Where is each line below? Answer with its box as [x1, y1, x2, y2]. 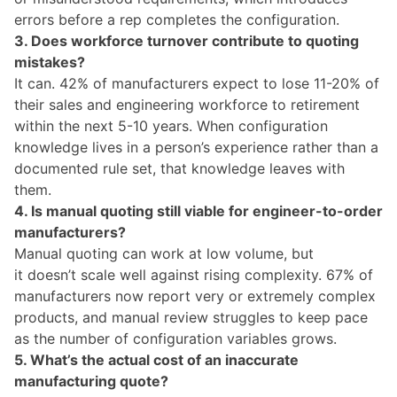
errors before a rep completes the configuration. [14, 10, 339, 28]
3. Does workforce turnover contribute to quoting [14, 31, 359, 50]
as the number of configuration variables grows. [14, 329, 337, 347]
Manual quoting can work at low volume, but [14, 244, 314, 262]
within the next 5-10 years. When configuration [14, 116, 328, 135]
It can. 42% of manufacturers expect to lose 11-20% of [14, 74, 379, 92]
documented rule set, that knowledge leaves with [14, 159, 345, 177]
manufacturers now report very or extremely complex [14, 286, 376, 305]
